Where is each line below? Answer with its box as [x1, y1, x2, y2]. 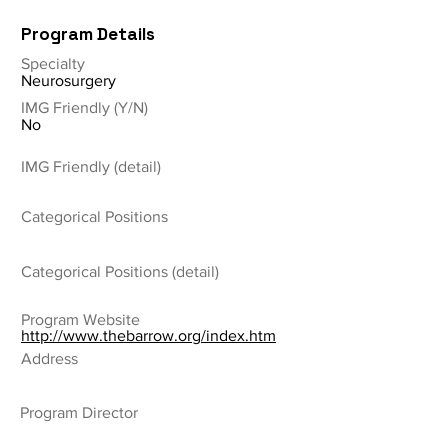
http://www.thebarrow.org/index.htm [21, 327, 276, 344]
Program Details [21, 23, 155, 45]
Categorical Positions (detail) [21, 263, 219, 280]
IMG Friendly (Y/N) [21, 99, 148, 116]
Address [21, 350, 78, 367]
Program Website [21, 311, 140, 328]
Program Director [20, 404, 138, 421]
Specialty [21, 55, 85, 72]
